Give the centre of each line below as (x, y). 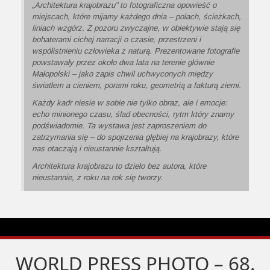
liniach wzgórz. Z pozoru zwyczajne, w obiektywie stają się (136, 28)
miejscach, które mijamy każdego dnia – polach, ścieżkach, (137, 17)
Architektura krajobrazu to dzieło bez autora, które (119, 166)
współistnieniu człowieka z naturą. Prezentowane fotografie (136, 51)
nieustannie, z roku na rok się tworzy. (97, 178)
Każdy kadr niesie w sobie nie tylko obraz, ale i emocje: (130, 103)
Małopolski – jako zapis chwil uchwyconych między (122, 74)
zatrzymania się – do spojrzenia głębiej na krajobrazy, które (135, 137)
